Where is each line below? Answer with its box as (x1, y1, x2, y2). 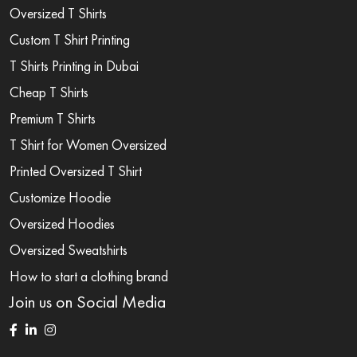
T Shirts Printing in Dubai (10, 56, 139, 75)
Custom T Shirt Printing (10, 29, 130, 49)
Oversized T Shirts (10, 3, 107, 22)
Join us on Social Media (10, 290, 166, 313)
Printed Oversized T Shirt (10, 161, 142, 180)
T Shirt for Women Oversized (10, 135, 167, 154)
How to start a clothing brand (10, 266, 168, 285)
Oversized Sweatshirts (10, 240, 127, 259)
